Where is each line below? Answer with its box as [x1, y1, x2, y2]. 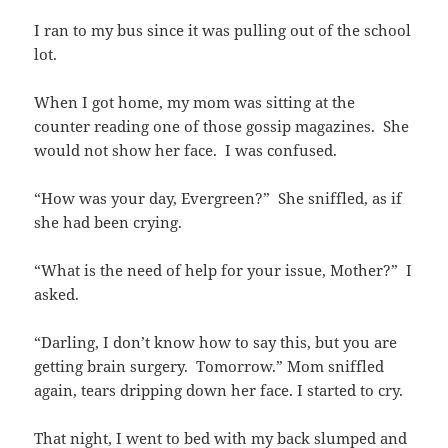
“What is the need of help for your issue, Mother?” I [34, 260, 413, 281]
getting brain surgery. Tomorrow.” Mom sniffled [34, 356, 385, 377]
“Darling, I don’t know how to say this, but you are [34, 332, 398, 353]
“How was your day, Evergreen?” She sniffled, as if [34, 188, 403, 209]
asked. [34, 284, 80, 305]
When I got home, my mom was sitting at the [34, 92, 356, 113]
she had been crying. [34, 212, 183, 233]
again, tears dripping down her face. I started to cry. [34, 380, 404, 401]
